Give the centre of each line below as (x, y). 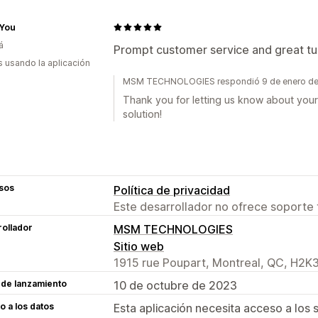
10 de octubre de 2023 (175, 285)
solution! (142, 114)
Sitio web (139, 246)
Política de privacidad (172, 190)
